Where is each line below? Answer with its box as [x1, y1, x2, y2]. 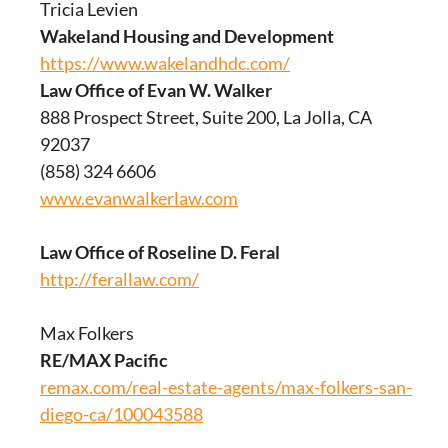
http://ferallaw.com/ [40, 268, 199, 290]
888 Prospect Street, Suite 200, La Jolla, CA [40, 106, 372, 128]
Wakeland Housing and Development [40, 25, 334, 47]
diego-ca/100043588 [40, 403, 203, 425]
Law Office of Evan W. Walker [40, 79, 272, 101]
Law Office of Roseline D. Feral [40, 241, 280, 263]
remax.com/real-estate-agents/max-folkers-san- [40, 376, 412, 398]
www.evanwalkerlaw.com [40, 187, 238, 209]
